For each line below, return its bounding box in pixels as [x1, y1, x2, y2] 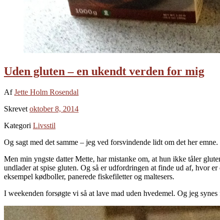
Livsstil [33, 121, 55, 130]
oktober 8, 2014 [29, 104, 79, 113]
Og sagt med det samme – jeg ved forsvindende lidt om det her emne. [4, 137, 218, 146]
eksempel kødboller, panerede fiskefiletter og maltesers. [4, 172, 174, 181]
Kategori [4, 121, 33, 130]
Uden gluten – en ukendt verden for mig [4, 64, 204, 78]
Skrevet [4, 104, 29, 113]
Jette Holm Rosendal [14, 87, 79, 96]
